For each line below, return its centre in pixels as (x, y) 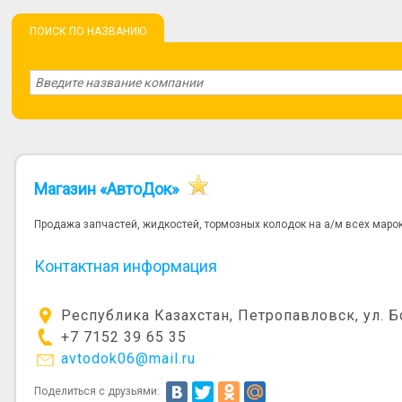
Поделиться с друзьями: (99, 392)
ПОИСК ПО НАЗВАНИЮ (88, 31)
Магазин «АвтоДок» (107, 189)
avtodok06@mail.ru (129, 358)
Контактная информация (126, 267)
